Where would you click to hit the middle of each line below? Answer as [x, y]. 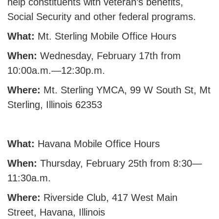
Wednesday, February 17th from [110, 55]
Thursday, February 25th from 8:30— [120, 163]
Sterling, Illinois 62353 [55, 104]
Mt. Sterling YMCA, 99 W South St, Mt [126, 90]
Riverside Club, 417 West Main [109, 197]
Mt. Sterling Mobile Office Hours [106, 36]
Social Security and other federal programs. [109, 16]
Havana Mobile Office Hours [97, 143]
